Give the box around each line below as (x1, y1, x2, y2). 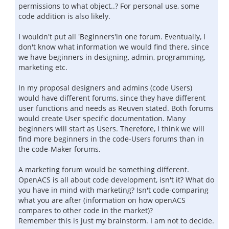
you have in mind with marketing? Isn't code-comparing (18, 185, 209, 195)
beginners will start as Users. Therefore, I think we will (18, 124, 204, 133)
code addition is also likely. (18, 11, 110, 21)
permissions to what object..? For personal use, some (18, 1, 199, 11)
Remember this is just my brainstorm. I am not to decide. (18, 216, 214, 225)
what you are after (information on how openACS (18, 195, 186, 205)
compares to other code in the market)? (18, 205, 153, 215)
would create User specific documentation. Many (18, 113, 186, 123)
